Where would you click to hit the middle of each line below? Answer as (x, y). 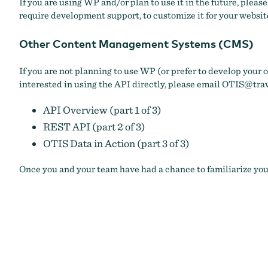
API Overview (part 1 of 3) (102, 110)
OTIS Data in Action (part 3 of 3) (116, 144)
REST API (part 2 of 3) (94, 127)
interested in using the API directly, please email (121, 84)
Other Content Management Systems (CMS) (136, 44)
